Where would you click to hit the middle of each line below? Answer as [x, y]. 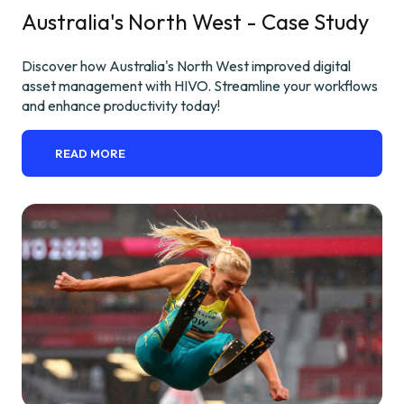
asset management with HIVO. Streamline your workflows [200, 86]
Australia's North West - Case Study [195, 22]
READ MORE [91, 154]
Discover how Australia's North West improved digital [186, 66]
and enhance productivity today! [121, 106]
